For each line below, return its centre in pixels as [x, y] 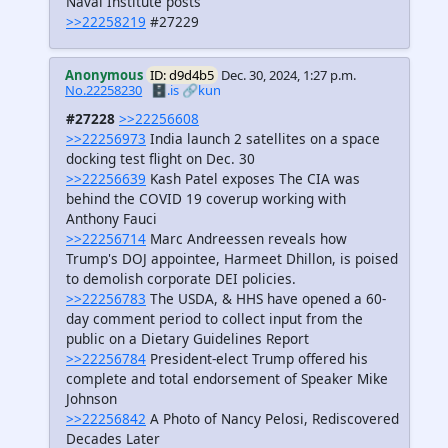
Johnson [91, 398]
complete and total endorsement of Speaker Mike [227, 378]
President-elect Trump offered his [257, 358]
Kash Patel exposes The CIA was [253, 178]
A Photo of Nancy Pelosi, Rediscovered [272, 418]
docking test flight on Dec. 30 [160, 158]
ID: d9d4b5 [182, 74]
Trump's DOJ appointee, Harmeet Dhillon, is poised [232, 258]
